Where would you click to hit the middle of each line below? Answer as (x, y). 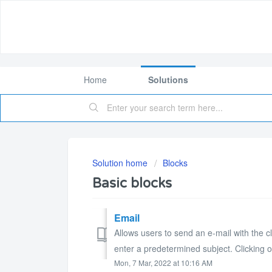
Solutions (168, 80)
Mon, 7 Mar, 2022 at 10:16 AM (163, 262)
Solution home (121, 163)
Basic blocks (132, 183)
